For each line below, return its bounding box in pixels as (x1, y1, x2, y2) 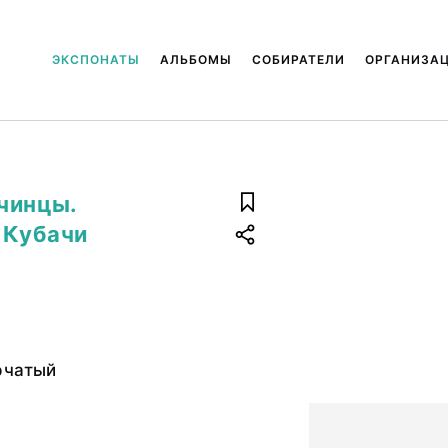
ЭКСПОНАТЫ (51, 52, 140, 67)
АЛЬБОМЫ (159, 52, 232, 67)
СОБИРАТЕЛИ (251, 52, 345, 67)
